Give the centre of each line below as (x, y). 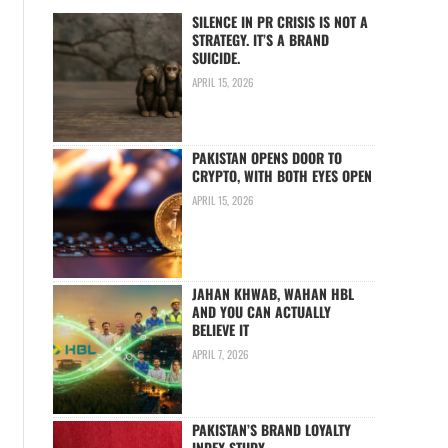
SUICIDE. (216, 58)
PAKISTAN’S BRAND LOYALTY (272, 430)
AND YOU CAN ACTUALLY (262, 312)
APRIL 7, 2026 (221, 353)
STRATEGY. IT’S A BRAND (261, 40)
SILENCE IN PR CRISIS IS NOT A (280, 22)
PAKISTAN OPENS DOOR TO (267, 158)
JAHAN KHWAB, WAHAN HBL (273, 294)
